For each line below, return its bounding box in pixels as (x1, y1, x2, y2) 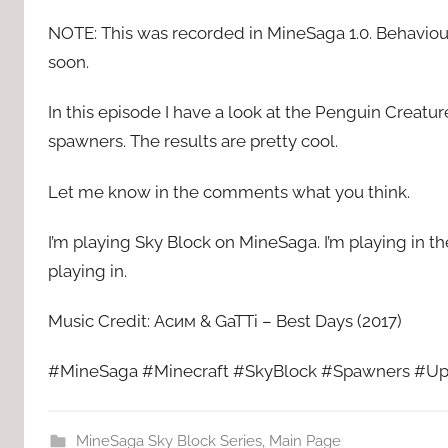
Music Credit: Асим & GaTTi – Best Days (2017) (48, 311, 402, 332)
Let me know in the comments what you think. (48, 181, 410, 202)
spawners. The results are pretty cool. (48, 131, 338, 152)
